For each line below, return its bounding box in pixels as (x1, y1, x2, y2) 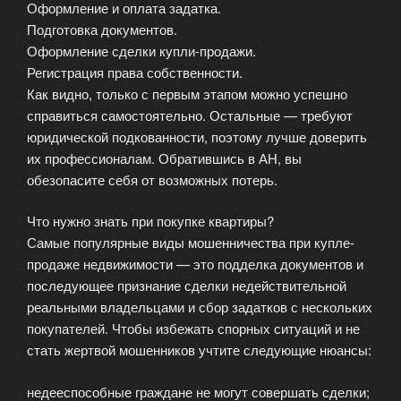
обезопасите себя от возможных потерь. (27, 169, 277, 189)
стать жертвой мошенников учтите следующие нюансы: (27, 340, 371, 360)
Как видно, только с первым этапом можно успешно (27, 83, 347, 103)
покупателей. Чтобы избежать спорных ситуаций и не (27, 319, 360, 338)
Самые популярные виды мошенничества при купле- (27, 233, 354, 252)
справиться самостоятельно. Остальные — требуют (27, 105, 353, 124)
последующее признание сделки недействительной (27, 276, 346, 295)
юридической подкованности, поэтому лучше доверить (27, 126, 367, 146)
